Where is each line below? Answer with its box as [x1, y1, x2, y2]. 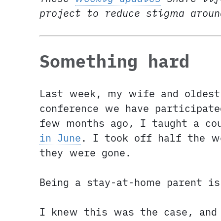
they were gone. [39, 146, 131, 160]
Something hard [39, 50, 189, 73]
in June [39, 131, 81, 145]
